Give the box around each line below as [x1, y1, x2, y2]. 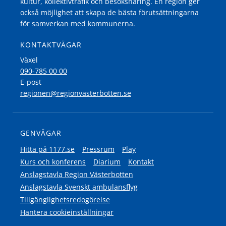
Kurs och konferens [20, 157, 86, 166]
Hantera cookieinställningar [20, 207, 114, 217]
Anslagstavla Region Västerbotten [20, 169, 133, 179]
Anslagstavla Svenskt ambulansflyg [20, 182, 138, 192]
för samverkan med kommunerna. [20, 19, 135, 28]
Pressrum [82, 144, 115, 154]
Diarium [93, 157, 121, 166]
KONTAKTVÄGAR [20, 40, 82, 49]
